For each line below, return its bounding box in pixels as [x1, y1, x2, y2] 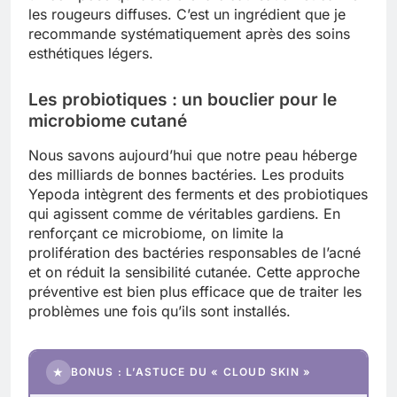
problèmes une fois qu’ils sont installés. [28, 301, 291, 320]
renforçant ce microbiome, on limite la [28, 223, 284, 242]
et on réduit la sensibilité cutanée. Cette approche [28, 262, 360, 281]
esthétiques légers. [28, 44, 153, 62]
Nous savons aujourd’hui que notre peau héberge [28, 145, 357, 164]
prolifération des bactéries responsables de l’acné [28, 243, 361, 261]
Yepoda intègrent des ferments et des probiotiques [28, 184, 368, 203]
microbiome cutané [28, 109, 187, 131]
